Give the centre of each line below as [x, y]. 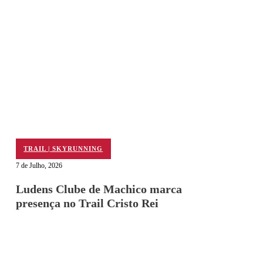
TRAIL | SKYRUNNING [63, 149]
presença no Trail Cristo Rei [87, 203]
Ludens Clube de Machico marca [99, 189]
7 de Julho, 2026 [39, 166]
